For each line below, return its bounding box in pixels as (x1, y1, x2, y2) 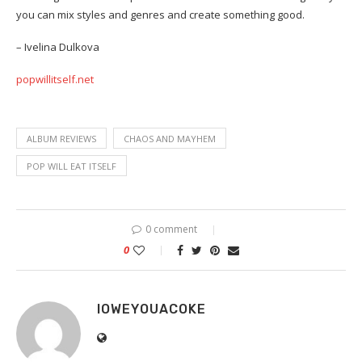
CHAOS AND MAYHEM (124, 133, 216, 145)
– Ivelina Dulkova (16, 40, 99, 54)
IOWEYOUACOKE (97, 301, 206, 317)
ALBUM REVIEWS (27, 133, 96, 145)
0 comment (145, 222, 197, 236)
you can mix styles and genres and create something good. (16, 7, 305, 22)
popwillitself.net (16, 72, 94, 86)
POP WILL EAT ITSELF (27, 160, 116, 172)
